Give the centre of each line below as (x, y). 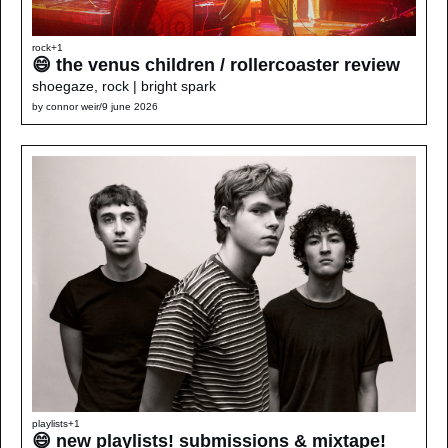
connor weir (72, 107)
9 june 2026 (130, 107)
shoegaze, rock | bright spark (124, 86)
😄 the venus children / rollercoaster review (216, 65)
